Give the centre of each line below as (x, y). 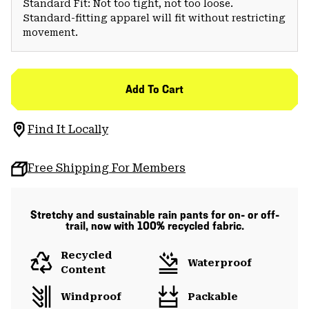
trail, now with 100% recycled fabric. (154, 226)
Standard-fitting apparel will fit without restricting (154, 18)
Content (83, 270)
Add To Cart (154, 90)
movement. (50, 33)
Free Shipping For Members (107, 168)
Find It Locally (68, 130)
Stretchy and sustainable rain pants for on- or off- (154, 215)
